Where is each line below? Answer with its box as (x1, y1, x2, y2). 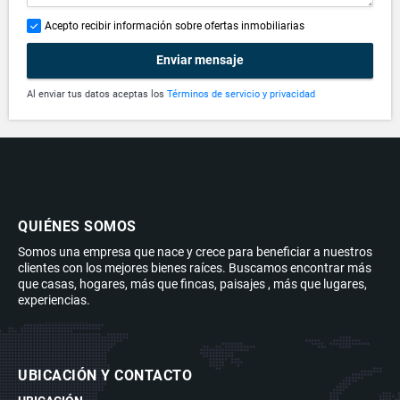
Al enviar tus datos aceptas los (27, 87, 167, 100)
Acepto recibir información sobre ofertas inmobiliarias (45, 19, 304, 32)
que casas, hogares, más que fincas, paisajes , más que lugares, (18, 276, 367, 291)
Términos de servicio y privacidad (167, 87, 315, 100)
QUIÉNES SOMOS (18, 217, 137, 235)
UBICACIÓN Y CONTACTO (18, 366, 192, 384)
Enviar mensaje (156, 53, 244, 68)
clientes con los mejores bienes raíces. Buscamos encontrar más (18, 260, 371, 275)
